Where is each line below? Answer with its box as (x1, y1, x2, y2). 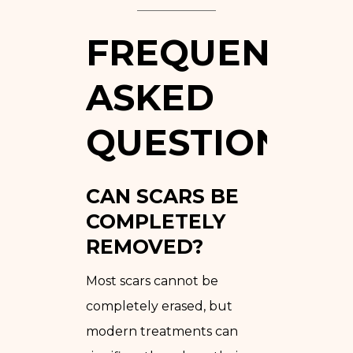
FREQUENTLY (86, 30, 337, 74)
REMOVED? (86, 234, 203, 258)
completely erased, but (86, 298, 232, 314)
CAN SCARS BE (86, 184, 239, 208)
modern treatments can (86, 323, 238, 339)
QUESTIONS (86, 120, 306, 164)
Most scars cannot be (86, 273, 218, 288)
